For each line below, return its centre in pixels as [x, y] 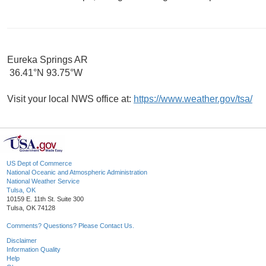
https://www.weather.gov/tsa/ [193, 99]
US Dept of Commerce [39, 164]
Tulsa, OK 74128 [31, 208]
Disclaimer [22, 241]
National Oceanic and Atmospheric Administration [77, 172]
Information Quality [34, 250]
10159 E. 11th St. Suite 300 [45, 199]
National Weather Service [43, 181]
